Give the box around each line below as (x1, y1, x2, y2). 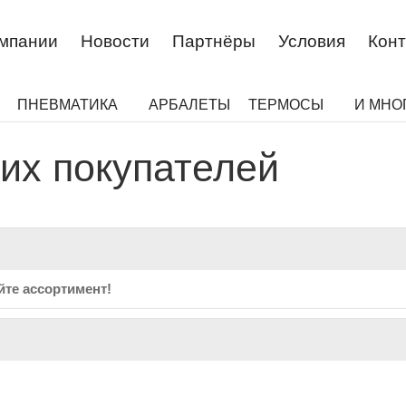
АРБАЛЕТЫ (149, 96, 230, 112)
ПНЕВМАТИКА (17, 96, 121, 112)
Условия (278, 31, 345, 51)
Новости (81, 31, 150, 51)
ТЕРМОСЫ (248, 96, 327, 112)
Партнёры (172, 31, 256, 51)
